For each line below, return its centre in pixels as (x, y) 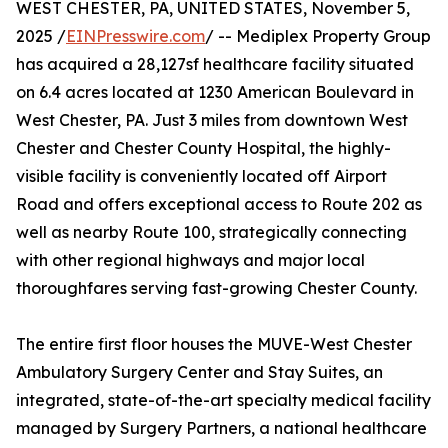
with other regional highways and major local (190, 260)
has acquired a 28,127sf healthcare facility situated (215, 64)
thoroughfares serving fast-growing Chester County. (216, 288)
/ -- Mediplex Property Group (318, 36)
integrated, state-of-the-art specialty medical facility (223, 400)
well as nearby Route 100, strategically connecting (211, 232)
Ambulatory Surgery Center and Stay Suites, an (199, 372)
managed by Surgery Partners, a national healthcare (221, 428)
